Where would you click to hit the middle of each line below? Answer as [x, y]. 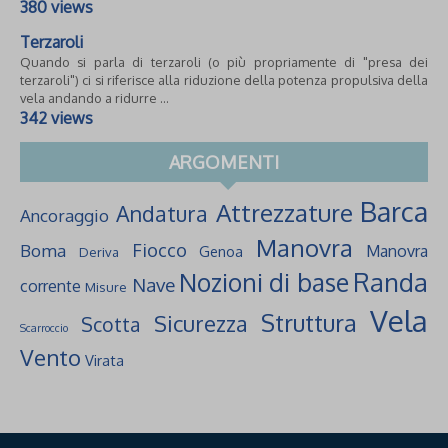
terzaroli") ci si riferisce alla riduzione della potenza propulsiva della [224, 80]
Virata [104, 360]
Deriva [98, 252]
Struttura [308, 323]
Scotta [111, 325]
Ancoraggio [64, 215]
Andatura [162, 214]
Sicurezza [200, 323]
